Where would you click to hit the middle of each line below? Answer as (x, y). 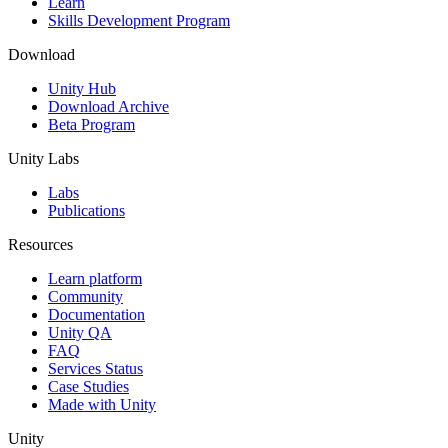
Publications (86, 211)
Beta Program (91, 125)
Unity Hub (82, 89)
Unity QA (80, 333)
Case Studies (88, 387)
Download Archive (108, 107)
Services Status (95, 369)
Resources (40, 245)
